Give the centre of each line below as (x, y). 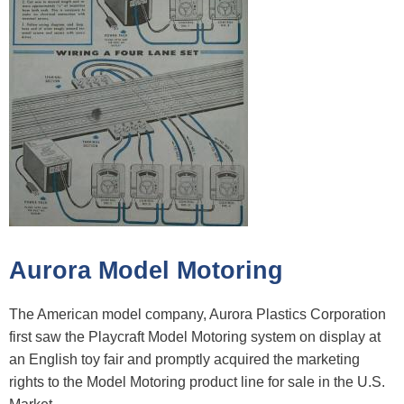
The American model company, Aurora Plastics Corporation (197, 314)
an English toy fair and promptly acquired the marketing (184, 359)
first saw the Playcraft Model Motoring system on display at (195, 336)
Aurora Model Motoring (146, 270)
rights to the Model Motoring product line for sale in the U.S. (197, 381)
